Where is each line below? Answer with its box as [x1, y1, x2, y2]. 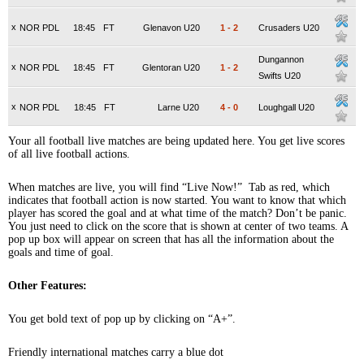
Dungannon [258, 54, 304, 64]
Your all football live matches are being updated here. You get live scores [8, 135, 344, 147]
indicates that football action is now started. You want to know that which [8, 194, 346, 206]
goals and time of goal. [8, 246, 114, 258]
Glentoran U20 [142, 63, 200, 72]
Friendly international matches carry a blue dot [8, 346, 223, 358]
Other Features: [8, 279, 87, 292]
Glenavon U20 [143, 23, 200, 32]
